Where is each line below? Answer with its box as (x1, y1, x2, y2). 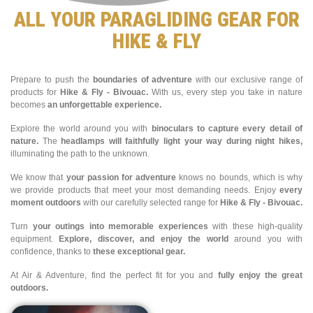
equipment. (10, 233, 59, 244)
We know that (10, 172, 66, 182)
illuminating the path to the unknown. (10, 148, 150, 159)
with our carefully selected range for (81, 197, 220, 208)
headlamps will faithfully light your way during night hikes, (61, 136, 303, 146)
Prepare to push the (10, 74, 93, 85)
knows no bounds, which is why (176, 172, 303, 182)
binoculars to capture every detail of (151, 123, 303, 133)
